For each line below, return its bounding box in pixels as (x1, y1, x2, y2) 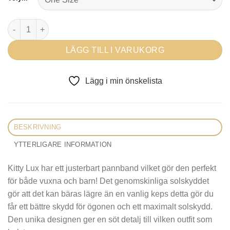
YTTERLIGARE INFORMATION (13, 141, 112, 149)
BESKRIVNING (13, 123, 62, 131)
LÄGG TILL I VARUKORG (65, 45, 165, 54)
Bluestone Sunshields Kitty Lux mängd (7, 20, 145, 29)
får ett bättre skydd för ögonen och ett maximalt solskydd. (8, 202, 213, 212)
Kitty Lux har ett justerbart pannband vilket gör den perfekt (8, 164, 216, 173)
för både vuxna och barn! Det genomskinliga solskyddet (8, 177, 209, 186)
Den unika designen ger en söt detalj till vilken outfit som (8, 215, 212, 224)
